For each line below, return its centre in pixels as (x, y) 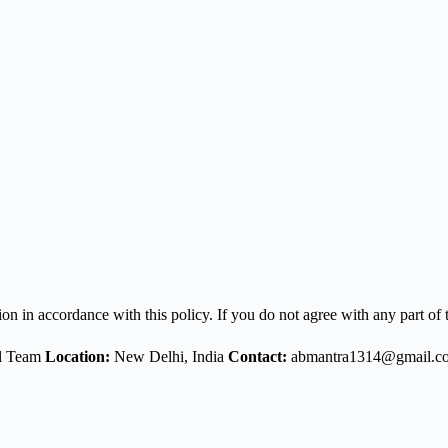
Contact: (257, 356)
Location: (77, 356)
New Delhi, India (169, 356)
